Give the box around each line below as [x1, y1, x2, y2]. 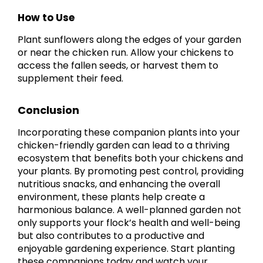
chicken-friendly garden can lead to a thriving [18, 138, 230, 152]
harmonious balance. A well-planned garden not [18, 203, 241, 217]
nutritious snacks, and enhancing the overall [18, 177, 220, 191]
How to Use [18, 10, 75, 25]
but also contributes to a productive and [18, 228, 204, 242]
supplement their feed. [18, 71, 123, 85]
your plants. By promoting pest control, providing [18, 164, 244, 178]
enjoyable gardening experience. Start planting [18, 241, 235, 255]
